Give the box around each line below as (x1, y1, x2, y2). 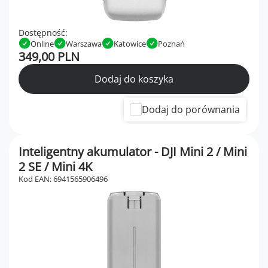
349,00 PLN (19, 48, 80, 65)
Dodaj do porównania (142, 103, 240, 117)
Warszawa (66, 38, 102, 49)
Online (31, 38, 54, 49)
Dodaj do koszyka (95, 72, 173, 86)
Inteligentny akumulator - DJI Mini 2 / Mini (19, 144, 247, 160)
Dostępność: (19, 27, 68, 39)
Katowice (114, 38, 146, 49)
